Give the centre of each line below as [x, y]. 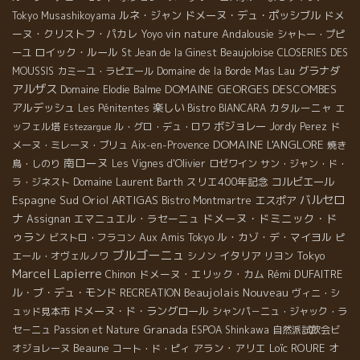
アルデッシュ [43, 108]
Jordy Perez [298, 127]
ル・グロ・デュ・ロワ [162, 127]
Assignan [49, 219]
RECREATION [150, 293]
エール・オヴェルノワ [60, 256]
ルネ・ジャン [150, 16]
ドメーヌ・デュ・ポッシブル [253, 16]
